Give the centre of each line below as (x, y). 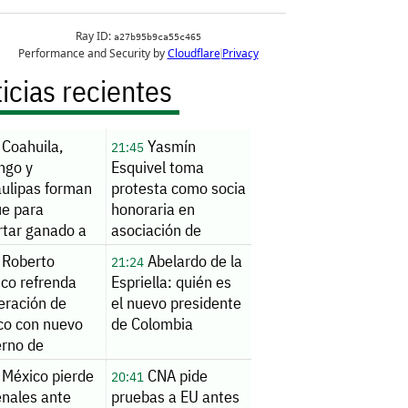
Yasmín (169, 146)
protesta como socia (178, 188)
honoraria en (153, 209)
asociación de (156, 229)
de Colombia (152, 324)
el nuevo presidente (176, 303)
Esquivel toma (157, 167)
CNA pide (175, 376)
